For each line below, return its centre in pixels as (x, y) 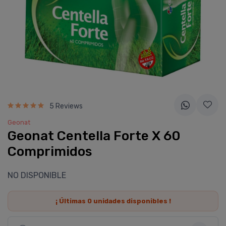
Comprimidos (50, 152)
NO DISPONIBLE (37, 175)
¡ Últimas (71, 201)
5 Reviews (66, 106)
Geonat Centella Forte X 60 (94, 136)
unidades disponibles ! (131, 201)
